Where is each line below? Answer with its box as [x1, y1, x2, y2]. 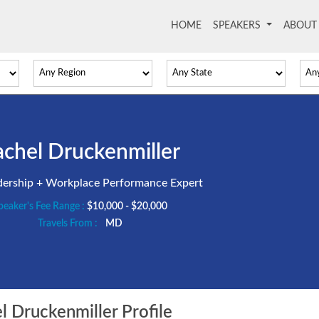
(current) [202, 21, 240, 31]
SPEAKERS [213, 21, 264, 31]
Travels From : [37, 219, 100, 229]
